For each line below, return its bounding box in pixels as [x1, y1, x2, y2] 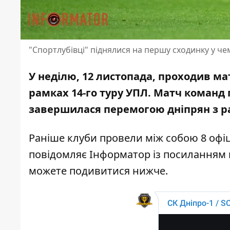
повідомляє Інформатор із [29, 147, 163, 162]
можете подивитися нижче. [29, 164, 170, 178]
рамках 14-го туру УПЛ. [29, 86, 154, 100]
